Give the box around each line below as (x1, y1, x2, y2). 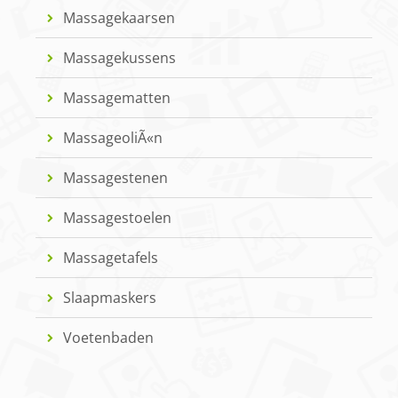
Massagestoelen (63, 208, 172, 228)
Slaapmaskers (63, 288, 157, 308)
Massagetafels (63, 248, 159, 268)
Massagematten (63, 88, 171, 108)
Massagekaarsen (63, 8, 176, 28)
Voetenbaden (63, 328, 155, 348)
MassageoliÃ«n (63, 128, 163, 148)
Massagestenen (63, 168, 169, 188)
